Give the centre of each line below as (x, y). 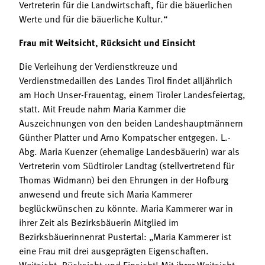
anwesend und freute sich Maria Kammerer (106, 194)
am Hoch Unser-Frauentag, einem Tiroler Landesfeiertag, (132, 94)
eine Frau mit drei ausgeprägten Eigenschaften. (114, 251)
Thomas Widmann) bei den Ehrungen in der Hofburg (124, 180)
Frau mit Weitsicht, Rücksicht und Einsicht (107, 42)
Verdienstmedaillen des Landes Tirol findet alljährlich (126, 80)
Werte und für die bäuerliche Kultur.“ (93, 19)
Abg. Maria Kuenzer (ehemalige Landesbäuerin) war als (129, 151)
